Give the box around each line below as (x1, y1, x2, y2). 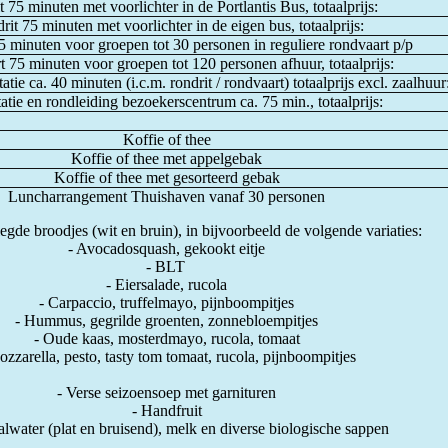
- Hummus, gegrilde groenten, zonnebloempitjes (15, 312, 318, 329)
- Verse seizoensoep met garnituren (57, 384, 276, 401)
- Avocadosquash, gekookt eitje (68, 240, 265, 257)
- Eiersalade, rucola (106, 276, 227, 293)
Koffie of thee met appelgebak (71, 150, 262, 167)
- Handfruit (131, 402, 202, 419)
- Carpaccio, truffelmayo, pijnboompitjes (39, 294, 294, 311)
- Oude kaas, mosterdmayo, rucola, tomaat (33, 330, 300, 347)
